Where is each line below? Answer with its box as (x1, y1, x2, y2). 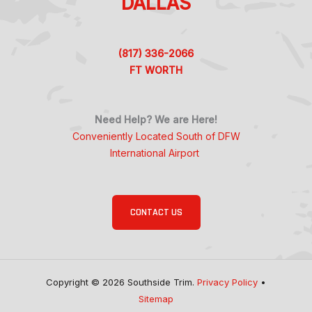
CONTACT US (130, 205, 182, 219)
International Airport (110, 147, 202, 159)
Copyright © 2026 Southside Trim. (46, 276, 197, 288)
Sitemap (139, 292, 173, 304)
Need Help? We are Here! (95, 114, 217, 126)
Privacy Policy (197, 276, 260, 288)
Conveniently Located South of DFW (72, 130, 240, 143)
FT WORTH (130, 63, 182, 76)
